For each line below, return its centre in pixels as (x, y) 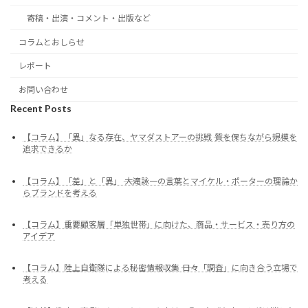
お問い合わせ (43, 90)
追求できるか (47, 149)
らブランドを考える (60, 192)
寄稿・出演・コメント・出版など (89, 18)
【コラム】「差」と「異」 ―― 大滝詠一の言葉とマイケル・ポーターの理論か (160, 181)
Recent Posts (41, 108)
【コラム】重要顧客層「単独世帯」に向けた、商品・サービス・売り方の (159, 224)
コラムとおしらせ (52, 42)
